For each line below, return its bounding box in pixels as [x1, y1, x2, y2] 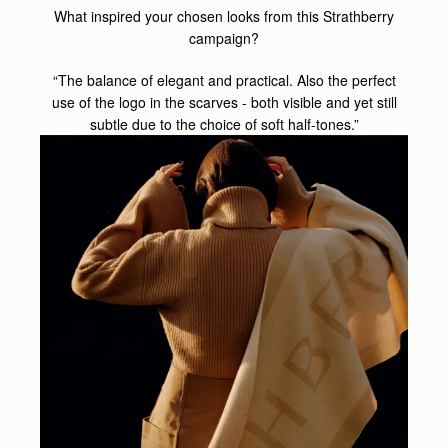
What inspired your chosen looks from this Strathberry [54, 5, 394, 26]
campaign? [189, 27, 259, 48]
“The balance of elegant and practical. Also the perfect [52, 69, 396, 90]
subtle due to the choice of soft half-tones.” [89, 113, 359, 134]
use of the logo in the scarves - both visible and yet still [51, 91, 397, 112]
